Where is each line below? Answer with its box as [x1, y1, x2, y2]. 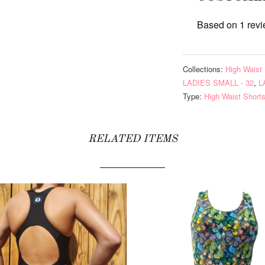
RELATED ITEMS [88, 134, 177, 144]
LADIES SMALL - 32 [183, 77, 254, 88]
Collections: [183, 63, 223, 75]
